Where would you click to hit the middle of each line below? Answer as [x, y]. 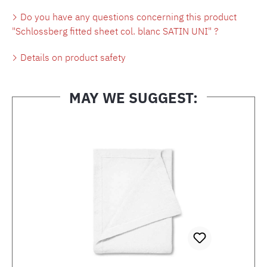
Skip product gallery [77, 118]
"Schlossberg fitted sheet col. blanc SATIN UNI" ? [115, 31]
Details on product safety [72, 57]
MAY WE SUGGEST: [133, 97]
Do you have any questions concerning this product [127, 16]
